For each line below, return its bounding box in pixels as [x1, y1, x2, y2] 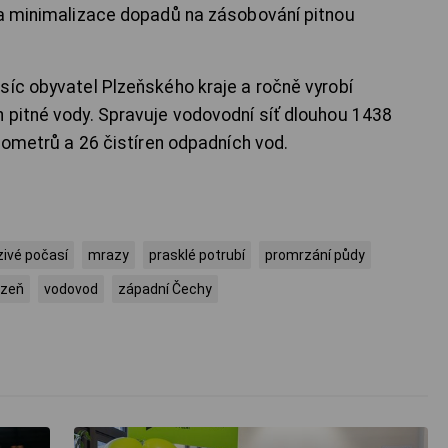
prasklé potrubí [149, 247, 245, 264]
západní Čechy [118, 281, 212, 298]
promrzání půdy [265, 247, 365, 264]
